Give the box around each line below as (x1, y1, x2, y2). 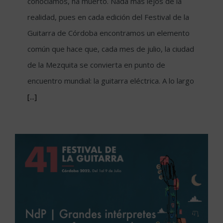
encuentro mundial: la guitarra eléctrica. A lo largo (27, 75, 194, 86)
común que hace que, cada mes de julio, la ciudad (27, 43, 194, 54)
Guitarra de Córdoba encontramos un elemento (27, 27, 190, 38)
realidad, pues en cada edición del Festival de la (27, 11, 189, 22)
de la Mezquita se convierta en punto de (27, 59, 165, 70)
